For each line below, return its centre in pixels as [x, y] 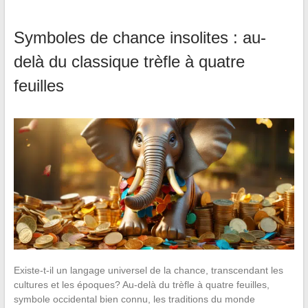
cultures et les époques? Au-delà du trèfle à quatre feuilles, [141, 285]
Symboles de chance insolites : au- [140, 38]
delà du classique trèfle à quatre [129, 62]
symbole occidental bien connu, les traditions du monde [134, 299]
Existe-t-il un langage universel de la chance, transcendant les [148, 271]
